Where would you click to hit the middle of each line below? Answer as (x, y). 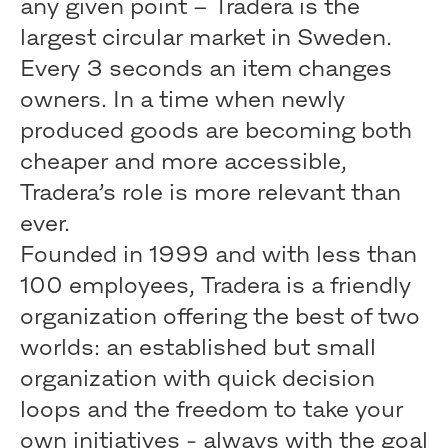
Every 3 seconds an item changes (206, 68)
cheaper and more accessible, (183, 161)
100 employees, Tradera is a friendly (215, 285)
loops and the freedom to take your (211, 409)
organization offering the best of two (220, 316)
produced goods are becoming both (216, 130)
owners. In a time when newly (182, 99)
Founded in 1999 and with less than (218, 254)
